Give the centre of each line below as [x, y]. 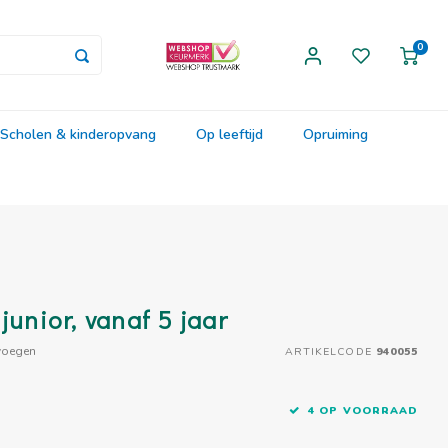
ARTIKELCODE [328, 351]
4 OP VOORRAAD [363, 410]
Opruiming [335, 134]
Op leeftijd [229, 134]
